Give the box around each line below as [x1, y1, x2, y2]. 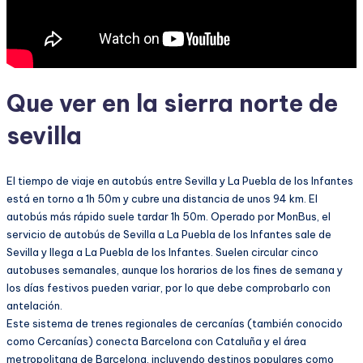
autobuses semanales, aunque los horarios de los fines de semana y [6, 263, 343, 277]
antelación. [6, 299, 62, 313]
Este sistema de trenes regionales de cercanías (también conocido [6, 317, 343, 331]
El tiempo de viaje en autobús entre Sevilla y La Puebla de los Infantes [6, 174, 353, 188]
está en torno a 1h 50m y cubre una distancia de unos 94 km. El [6, 192, 318, 206]
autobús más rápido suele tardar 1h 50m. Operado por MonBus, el [6, 210, 331, 224]
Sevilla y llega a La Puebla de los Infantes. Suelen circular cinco [6, 246, 318, 259]
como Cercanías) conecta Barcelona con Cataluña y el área [6, 335, 306, 348]
